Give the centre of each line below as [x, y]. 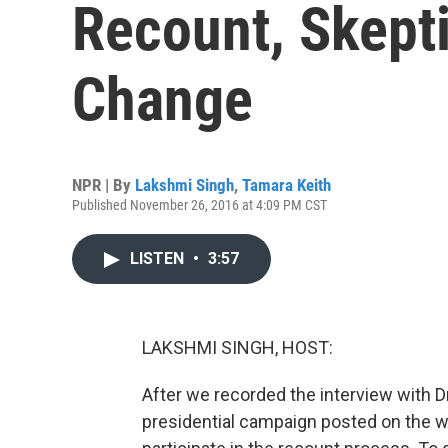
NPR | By [103, 185]
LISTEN [159, 258]
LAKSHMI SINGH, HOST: [237, 347]
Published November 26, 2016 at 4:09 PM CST [199, 205]
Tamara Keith [286, 185]
